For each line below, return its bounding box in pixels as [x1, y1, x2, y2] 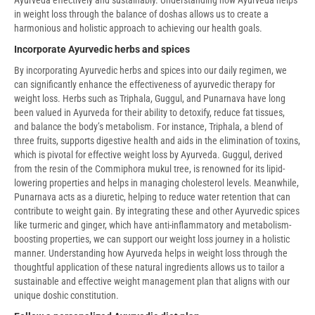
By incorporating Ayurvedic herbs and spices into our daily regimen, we [14, 64, 287, 76]
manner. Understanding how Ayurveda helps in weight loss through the [14, 247, 288, 259]
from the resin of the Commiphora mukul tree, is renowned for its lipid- [14, 162, 285, 174]
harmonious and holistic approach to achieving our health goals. [14, 22, 262, 34]
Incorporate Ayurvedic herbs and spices [14, 43, 190, 55]
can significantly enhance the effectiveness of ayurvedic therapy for [14, 78, 275, 90]
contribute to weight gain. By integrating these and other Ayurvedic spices [14, 205, 300, 217]
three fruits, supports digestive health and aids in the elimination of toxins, [14, 134, 300, 146]
